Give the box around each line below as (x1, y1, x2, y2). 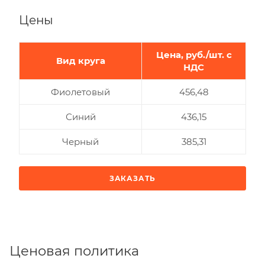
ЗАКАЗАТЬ (109, 173, 156, 183)
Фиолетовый (51, 86, 110, 98)
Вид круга (56, 54, 105, 66)
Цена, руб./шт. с (156, 49, 232, 60)
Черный (62, 135, 99, 147)
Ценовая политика (9, 242, 139, 259)
